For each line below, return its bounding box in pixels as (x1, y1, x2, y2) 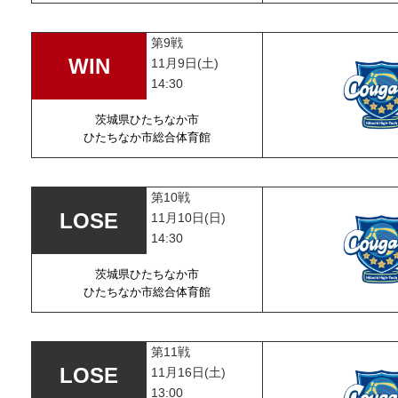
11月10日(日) (151, 211, 227, 225)
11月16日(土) (151, 365, 227, 379)
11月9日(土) (151, 56, 219, 70)
